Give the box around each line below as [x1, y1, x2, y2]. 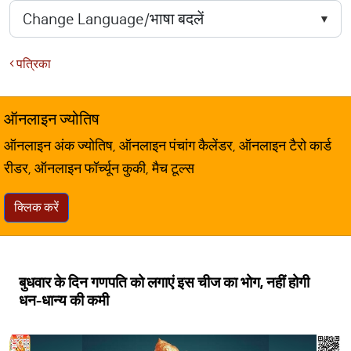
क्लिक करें [14, 200, 59, 215]
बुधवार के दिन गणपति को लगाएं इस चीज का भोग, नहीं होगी [19, 273, 309, 291]
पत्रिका [14, 56, 51, 71]
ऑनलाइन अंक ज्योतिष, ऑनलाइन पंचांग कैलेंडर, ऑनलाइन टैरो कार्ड [4, 137, 331, 154]
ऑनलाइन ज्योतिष [4, 110, 100, 128]
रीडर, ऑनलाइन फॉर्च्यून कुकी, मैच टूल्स [4, 160, 194, 177]
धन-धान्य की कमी [19, 291, 109, 309]
